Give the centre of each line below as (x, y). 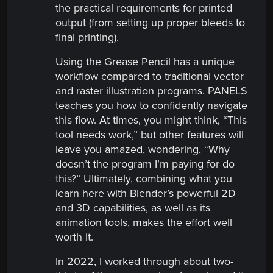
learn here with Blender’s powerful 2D (146, 193)
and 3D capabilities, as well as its (133, 208)
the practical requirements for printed (144, 8)
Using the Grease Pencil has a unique (145, 62)
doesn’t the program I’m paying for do (145, 164)
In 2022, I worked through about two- (144, 262)
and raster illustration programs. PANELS (151, 91)
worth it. (74, 237)
